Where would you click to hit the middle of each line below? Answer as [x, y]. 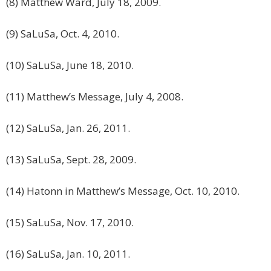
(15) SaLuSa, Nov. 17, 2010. [70, 223]
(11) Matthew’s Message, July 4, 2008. [95, 97]
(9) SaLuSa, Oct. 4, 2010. [63, 34]
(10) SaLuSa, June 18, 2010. [70, 65]
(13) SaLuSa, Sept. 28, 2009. [71, 160]
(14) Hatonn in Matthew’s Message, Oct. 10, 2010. [123, 191]
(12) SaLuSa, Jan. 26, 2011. [68, 128]
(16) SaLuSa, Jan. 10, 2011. [68, 254]
